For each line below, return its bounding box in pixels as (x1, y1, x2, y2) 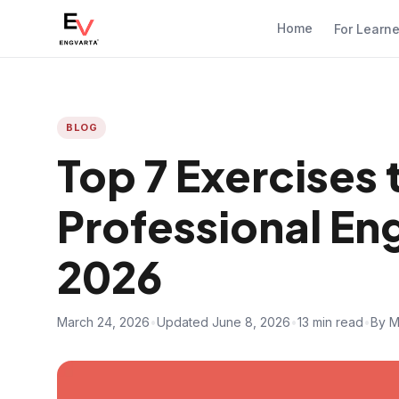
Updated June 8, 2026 (157, 314, 290, 330)
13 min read (297, 314, 363, 330)
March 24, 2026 (57, 314, 150, 330)
